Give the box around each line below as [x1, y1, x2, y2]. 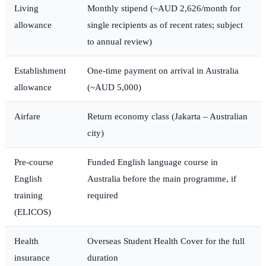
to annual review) [87, 36, 152, 47]
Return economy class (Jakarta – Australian [87, 111, 248, 122]
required [87, 190, 118, 201]
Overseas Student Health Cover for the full [87, 236, 245, 246]
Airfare [14, 111, 40, 122]
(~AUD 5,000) [87, 82, 141, 93]
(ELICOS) [14, 207, 51, 217]
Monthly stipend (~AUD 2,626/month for [87, 3, 240, 14]
